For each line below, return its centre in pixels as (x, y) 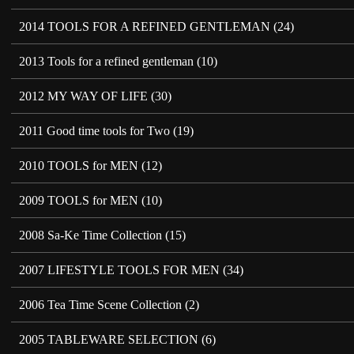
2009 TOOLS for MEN (79, 200)
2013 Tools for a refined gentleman (107, 61)
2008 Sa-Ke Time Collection (91, 235)
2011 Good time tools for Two (95, 130)
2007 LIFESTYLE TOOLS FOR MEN (120, 269)
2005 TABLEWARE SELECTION (109, 339)
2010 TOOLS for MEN (79, 165)
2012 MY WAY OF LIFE (84, 96)
